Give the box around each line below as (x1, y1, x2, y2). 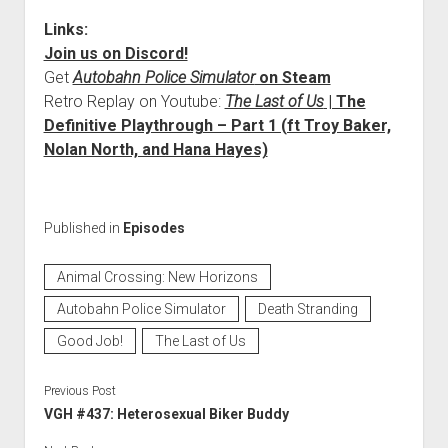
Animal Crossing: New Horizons (56, 268, 258, 285)
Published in (43, 219, 123, 236)
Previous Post (43, 383, 116, 398)
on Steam (254, 67, 331, 87)
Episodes (122, 219, 185, 236)
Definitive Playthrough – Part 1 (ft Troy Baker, (43, 115, 391, 135)
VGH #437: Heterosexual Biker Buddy (43, 405, 289, 422)
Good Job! (56, 332, 123, 349)
